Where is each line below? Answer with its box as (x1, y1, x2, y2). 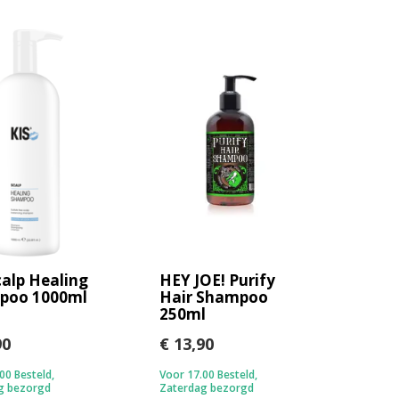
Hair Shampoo (159, 287, 268, 308)
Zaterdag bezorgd (159, 380, 254, 396)
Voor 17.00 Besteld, (159, 367, 257, 383)
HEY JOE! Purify (159, 270, 275, 291)
